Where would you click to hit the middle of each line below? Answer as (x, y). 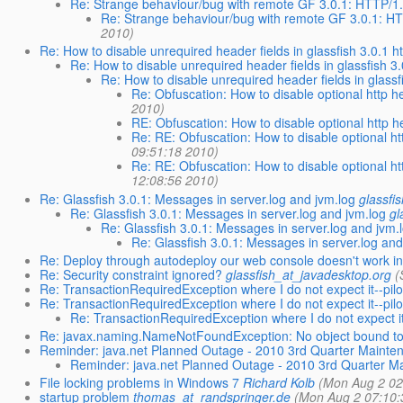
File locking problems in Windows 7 (140, 383)
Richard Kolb (279, 383)
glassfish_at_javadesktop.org (309, 274)
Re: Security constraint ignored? (131, 274)
